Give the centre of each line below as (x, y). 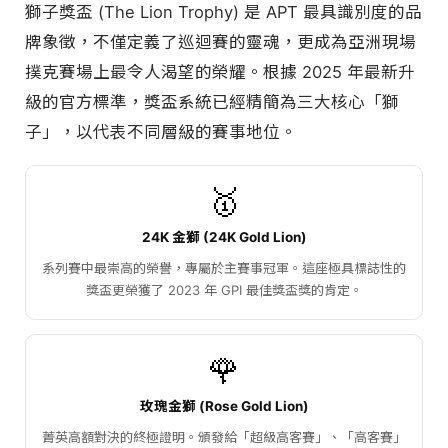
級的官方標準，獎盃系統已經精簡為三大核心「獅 (212, 101)
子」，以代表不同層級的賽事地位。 (161, 131)
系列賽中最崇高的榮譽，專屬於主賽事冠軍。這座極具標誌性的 (224, 267)
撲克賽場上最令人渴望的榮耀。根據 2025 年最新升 (220, 71)
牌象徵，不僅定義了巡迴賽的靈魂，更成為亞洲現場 (220, 41)
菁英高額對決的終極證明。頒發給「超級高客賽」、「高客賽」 (224, 436)
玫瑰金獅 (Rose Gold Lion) (224, 405)
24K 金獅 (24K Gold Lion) (224, 236)
